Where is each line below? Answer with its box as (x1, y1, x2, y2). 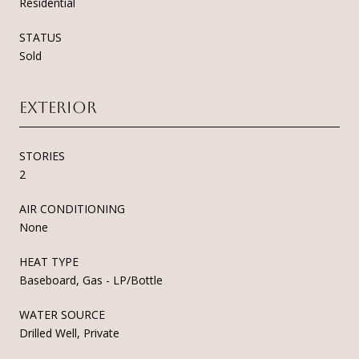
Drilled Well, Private (19, 325, 119, 341)
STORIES (19, 147, 65, 163)
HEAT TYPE (19, 253, 79, 269)
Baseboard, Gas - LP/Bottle (19, 272, 163, 288)
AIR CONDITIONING (19, 200, 125, 216)
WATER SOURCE (19, 306, 105, 322)
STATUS (19, 29, 62, 45)
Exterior (19, 97, 97, 117)
